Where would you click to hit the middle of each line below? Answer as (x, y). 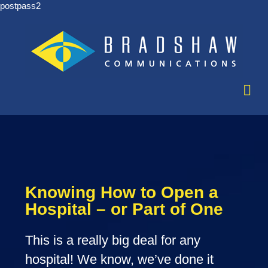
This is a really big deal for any (113, 240)
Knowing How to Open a (122, 193)
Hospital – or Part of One (124, 209)
